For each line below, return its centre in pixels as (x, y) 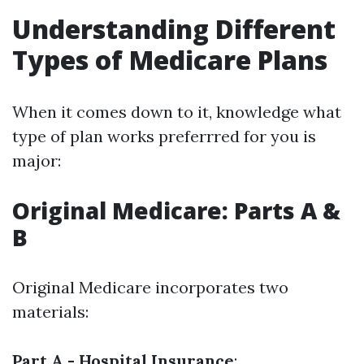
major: (37, 160)
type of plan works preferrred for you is (164, 136)
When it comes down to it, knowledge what (177, 112)
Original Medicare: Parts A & (176, 210)
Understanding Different (174, 29)
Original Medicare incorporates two (150, 287)
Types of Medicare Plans (170, 60)
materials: (50, 312)
